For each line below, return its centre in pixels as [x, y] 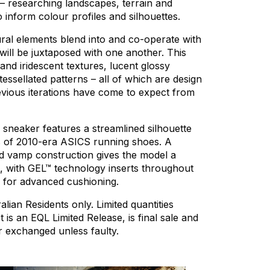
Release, [106, 218]
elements [37, 39]
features [62, 129]
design [187, 79]
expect [154, 93]
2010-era [37, 142]
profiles [89, 17]
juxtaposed [56, 53]
